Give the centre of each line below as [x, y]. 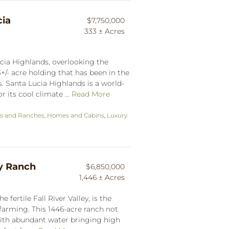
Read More [91, 94]
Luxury [117, 115]
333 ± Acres [105, 31]
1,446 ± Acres [102, 177]
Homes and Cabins [76, 115]
